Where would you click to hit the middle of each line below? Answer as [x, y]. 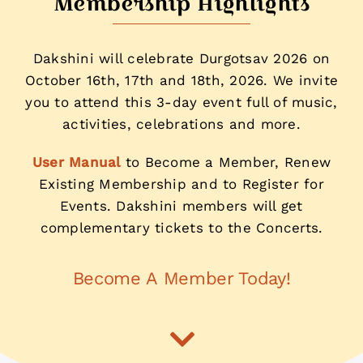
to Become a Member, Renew [226, 162]
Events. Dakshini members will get [181, 205]
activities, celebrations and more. [181, 124]
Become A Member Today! [181, 278]
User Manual [76, 162]
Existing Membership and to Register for [181, 184]
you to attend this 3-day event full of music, [181, 102]
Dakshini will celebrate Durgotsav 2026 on [181, 58]
